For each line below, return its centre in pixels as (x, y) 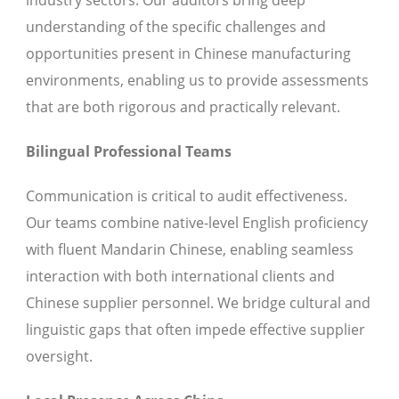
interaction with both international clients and (180, 277)
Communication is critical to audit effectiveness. (187, 196)
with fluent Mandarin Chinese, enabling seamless (190, 250)
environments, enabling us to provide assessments (197, 81)
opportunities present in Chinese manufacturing (188, 54)
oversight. (59, 357)
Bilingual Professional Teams (129, 152)
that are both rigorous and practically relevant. (183, 107)
